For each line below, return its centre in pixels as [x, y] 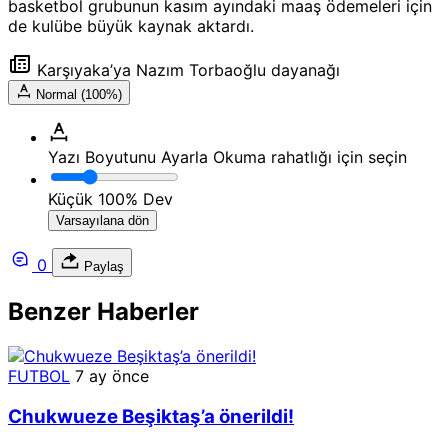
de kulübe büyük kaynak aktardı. [131, 26]
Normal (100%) [79, 95]
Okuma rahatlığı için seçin [310, 157]
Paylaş [102, 267]
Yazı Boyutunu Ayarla [128, 157]
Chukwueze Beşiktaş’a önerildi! [151, 416]
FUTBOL [39, 376]
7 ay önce [112, 376]
